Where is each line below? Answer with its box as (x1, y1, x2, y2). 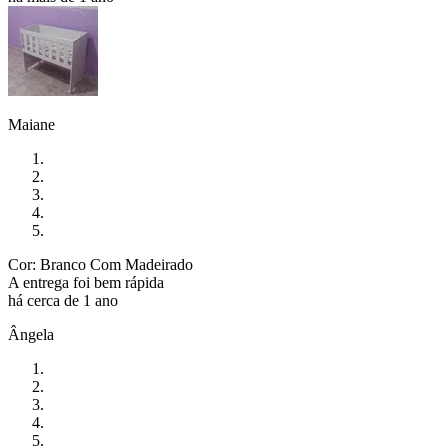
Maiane (8, 116, 55, 134)
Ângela (8, 326, 54, 344)
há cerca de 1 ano (8, 292, 118, 310)
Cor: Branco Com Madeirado (8, 256, 193, 274)
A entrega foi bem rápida (8, 274, 168, 292)
